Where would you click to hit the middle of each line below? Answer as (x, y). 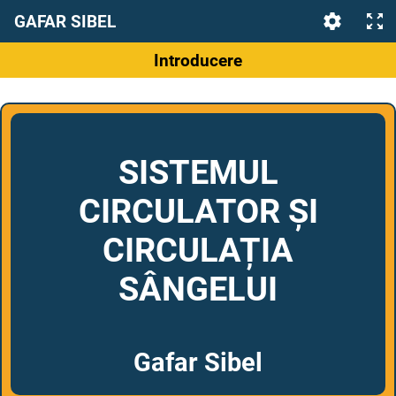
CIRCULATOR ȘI (198, 212)
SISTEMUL (198, 173)
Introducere (198, 60)
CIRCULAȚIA (198, 251)
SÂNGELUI (198, 289)
